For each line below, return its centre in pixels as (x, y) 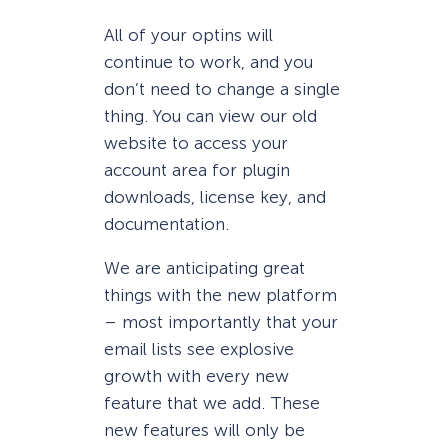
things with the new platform (220, 295)
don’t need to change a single (222, 89)
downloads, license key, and (215, 197)
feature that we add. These (212, 403)
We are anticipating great (204, 268)
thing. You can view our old (210, 116)
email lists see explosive (199, 349)
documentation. (166, 224)
